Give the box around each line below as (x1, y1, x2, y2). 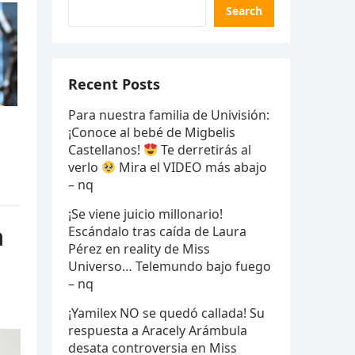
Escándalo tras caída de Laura (68, 223, 246, 240)
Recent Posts (68, 74, 160, 94)
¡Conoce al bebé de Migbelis (68, 124, 235, 141)
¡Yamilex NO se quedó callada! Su (68, 304, 265, 322)
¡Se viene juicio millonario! (68, 205, 223, 223)
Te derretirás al (158, 141, 252, 158)
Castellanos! (68, 141, 143, 158)
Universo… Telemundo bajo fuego (68, 258, 271, 275)
